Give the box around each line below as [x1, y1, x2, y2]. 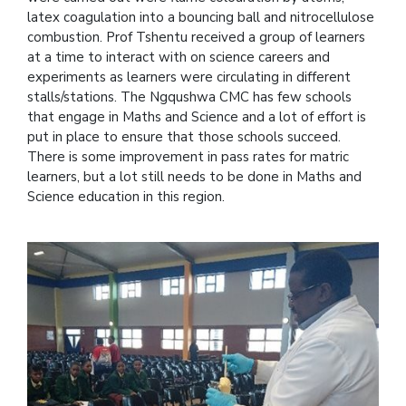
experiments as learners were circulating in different [27, 67, 351, 86]
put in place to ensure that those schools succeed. [27, 127, 341, 146]
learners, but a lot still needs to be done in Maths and [27, 167, 362, 186]
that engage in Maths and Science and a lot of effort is [27, 107, 366, 126]
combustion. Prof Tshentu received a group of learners [27, 27, 365, 46]
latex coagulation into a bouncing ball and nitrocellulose [27, 7, 374, 26]
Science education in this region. [27, 187, 228, 206]
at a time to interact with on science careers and [27, 47, 330, 66]
